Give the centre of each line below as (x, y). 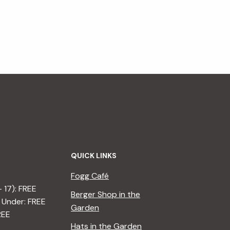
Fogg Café (90, 176)
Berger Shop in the (106, 194)
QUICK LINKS (94, 155)
